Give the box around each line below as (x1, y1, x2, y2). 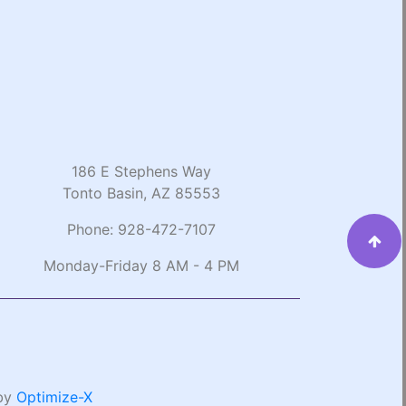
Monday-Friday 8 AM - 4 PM (43, 256, 239, 275)
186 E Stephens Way (72, 161, 211, 180)
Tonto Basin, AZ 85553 (63, 183, 220, 202)
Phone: (67, 219, 118, 238)
